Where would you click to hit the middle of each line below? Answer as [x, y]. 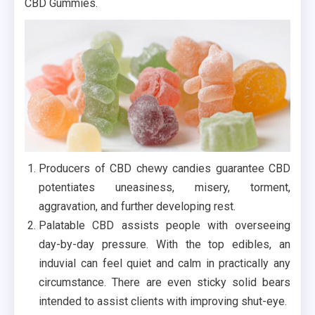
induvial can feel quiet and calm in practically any [165, 264]
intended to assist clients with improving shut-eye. [163, 302]
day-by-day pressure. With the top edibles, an [165, 245]
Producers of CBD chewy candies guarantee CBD [165, 169]
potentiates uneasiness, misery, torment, [165, 188]
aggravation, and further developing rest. [137, 207]
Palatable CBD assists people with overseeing [165, 226]
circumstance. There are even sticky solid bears [165, 283]
